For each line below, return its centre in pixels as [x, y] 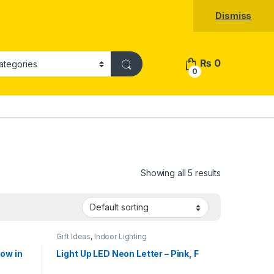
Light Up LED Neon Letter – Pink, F [128, 253]
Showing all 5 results [180, 172]
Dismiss [234, 16]
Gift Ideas [74, 237]
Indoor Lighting [120, 237]
